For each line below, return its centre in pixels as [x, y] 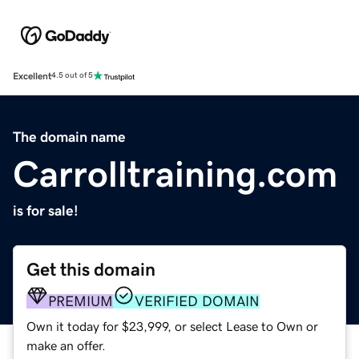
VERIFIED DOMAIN [197, 301]
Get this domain [91, 269]
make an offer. [66, 345]
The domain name [69, 137]
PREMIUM [81, 301]
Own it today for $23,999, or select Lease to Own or [172, 326]
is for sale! [46, 210]
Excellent [32, 76]
